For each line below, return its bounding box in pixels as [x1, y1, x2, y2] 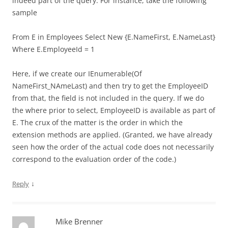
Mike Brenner [55, 216, 103, 226]
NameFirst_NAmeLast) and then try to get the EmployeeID [12, 81, 208, 91]
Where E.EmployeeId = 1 [12, 44, 95, 54]
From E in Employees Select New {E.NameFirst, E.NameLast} [12, 32, 215, 42]
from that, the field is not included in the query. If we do [12, 93, 204, 103]
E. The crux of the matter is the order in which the [12, 118, 183, 127]
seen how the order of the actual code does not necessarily [12, 142, 214, 152]
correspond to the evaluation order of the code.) [12, 154, 176, 164]
